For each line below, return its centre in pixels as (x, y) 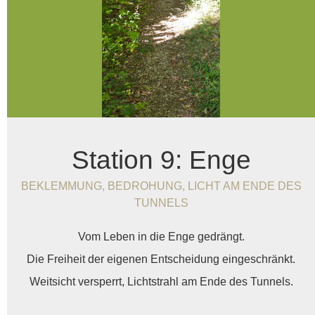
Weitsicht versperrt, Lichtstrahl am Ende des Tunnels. (161, 282)
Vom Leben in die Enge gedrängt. (161, 237)
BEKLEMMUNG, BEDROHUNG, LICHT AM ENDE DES (161, 186)
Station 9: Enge (161, 160)
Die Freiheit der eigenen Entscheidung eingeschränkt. (161, 259)
